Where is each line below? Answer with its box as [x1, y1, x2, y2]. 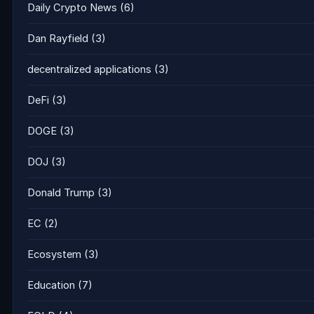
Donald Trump [27, 186, 95, 199]
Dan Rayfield [27, 32, 88, 45]
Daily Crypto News [27, 1, 117, 14]
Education [27, 279, 75, 292]
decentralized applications [27, 63, 151, 76]
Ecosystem [27, 248, 81, 261]
